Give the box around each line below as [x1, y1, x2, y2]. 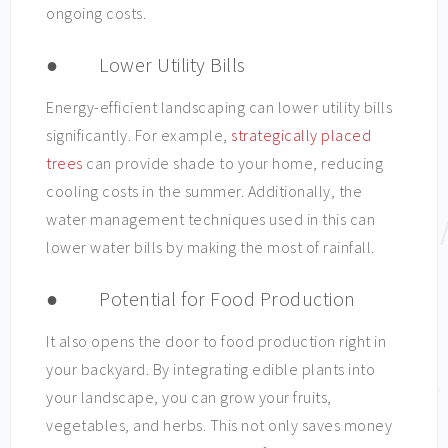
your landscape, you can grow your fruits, [46, 387, 332, 407]
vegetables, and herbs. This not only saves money [46, 415, 392, 435]
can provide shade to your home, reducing [82, 153, 383, 173]
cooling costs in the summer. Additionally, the [46, 181, 362, 201]
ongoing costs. [46, 3, 146, 23]
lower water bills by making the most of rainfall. [46, 237, 375, 257]
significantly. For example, [46, 125, 231, 145]
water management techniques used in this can [46, 209, 375, 229]
